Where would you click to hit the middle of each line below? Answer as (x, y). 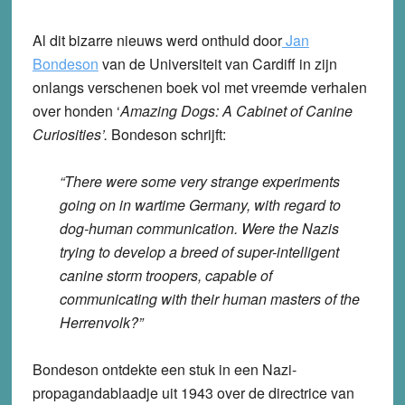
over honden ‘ (76, 111)
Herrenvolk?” (101, 323)
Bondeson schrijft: (168, 135)
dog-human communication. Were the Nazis (199, 229)
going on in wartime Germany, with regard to (200, 205)
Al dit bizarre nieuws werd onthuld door (157, 41)
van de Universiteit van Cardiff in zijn (217, 64)
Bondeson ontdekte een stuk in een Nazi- (164, 370)
